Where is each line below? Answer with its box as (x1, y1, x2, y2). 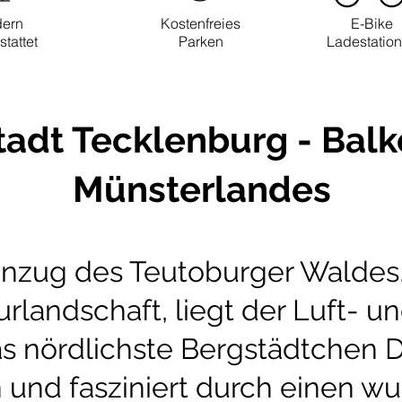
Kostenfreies (161, 14, 240, 32)
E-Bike (351, 14, 393, 32)
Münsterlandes (72, 168, 331, 210)
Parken (178, 32, 223, 50)
